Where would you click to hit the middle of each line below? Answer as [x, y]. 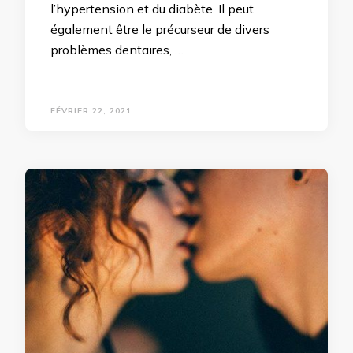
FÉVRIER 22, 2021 [91, 111]
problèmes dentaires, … [117, 50]
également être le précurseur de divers [160, 29]
